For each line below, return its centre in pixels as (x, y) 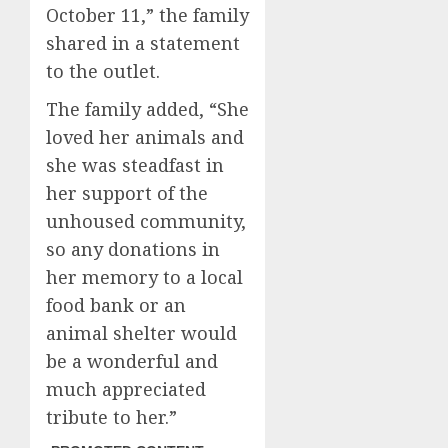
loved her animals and (145, 137)
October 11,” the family (147, 15)
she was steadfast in (135, 165)
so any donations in (133, 249)
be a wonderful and (132, 361)
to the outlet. (103, 71)
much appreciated (126, 389)
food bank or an (116, 305)
